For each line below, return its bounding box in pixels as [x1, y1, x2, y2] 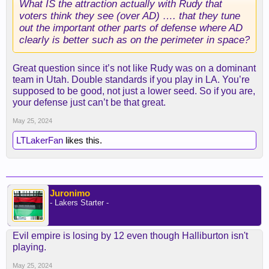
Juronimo [50, 188, 90, 198]
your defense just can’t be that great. [13, 97, 166, 107]
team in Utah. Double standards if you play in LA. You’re [13, 74, 250, 85]
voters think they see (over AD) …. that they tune [19, 10, 240, 22]
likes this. [63, 135, 102, 145]
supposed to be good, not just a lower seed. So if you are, [13, 86, 255, 96]
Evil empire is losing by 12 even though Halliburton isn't [13, 231, 248, 241]
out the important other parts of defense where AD [19, 22, 243, 34]
